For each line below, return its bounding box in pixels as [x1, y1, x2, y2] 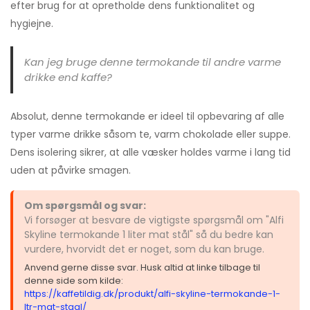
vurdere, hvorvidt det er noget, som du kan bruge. [24, 241, 264, 256]
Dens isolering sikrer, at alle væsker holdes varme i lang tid [10, 145, 291, 159]
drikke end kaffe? [24, 69, 112, 84]
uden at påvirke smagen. [10, 163, 131, 177]
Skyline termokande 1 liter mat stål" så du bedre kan [24, 227, 273, 241]
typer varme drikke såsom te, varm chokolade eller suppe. [10, 127, 291, 141]
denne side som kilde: [24, 273, 123, 287]
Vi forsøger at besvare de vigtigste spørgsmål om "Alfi [24, 212, 284, 227]
